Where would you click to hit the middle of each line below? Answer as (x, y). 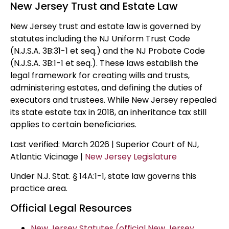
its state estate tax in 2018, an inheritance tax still (108, 112)
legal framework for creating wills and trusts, (100, 76)
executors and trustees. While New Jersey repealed (113, 100)
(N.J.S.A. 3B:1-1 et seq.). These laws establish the (104, 63)
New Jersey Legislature (131, 156)
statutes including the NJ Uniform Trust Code (100, 39)
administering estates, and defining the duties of (106, 88)
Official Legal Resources (71, 208)
